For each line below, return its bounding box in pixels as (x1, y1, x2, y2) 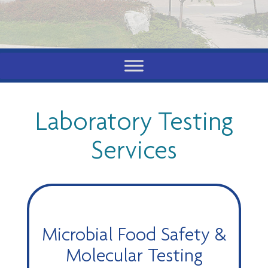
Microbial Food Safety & (42, 223, 226, 245)
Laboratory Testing (35, 105, 233, 136)
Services (91, 134, 177, 165)
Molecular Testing (65, 243, 203, 266)
